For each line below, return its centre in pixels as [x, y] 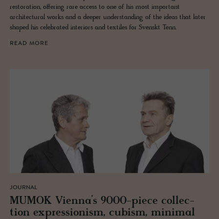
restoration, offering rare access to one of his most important [95, 7]
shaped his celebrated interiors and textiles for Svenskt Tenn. [93, 28]
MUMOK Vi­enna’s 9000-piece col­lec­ [102, 201]
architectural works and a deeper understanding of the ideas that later [108, 18]
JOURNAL [23, 188]
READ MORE [29, 44]
